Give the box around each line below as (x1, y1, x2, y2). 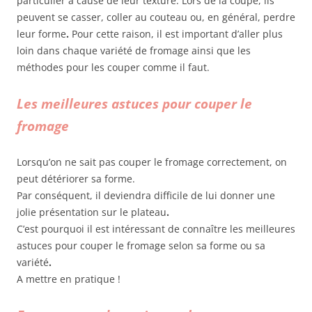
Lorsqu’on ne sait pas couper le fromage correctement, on (17, 155, 287, 169)
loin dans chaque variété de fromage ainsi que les (17, 43, 251, 57)
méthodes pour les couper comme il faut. (17, 60, 210, 74)
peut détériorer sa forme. (17, 171, 135, 185)
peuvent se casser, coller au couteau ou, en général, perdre (17, 10, 295, 24)
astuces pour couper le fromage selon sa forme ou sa (17, 238, 265, 252)
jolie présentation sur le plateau (17, 205, 166, 219)
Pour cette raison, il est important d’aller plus (72, 26, 283, 40)
